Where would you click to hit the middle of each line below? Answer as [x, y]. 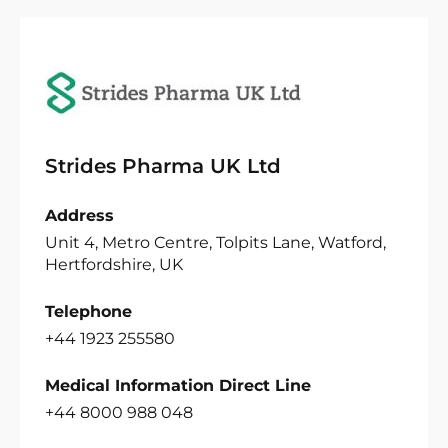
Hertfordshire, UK [114, 264]
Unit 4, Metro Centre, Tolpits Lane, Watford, [215, 242]
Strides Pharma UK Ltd [163, 166]
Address [79, 215]
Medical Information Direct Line [178, 385]
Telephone [88, 311]
